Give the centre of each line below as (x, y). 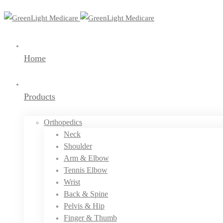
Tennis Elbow (86, 170)
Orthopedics (63, 122)
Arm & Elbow (86, 158)
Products (40, 97)
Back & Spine (86, 194)
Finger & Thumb (90, 218)
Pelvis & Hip (84, 206)
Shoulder (78, 146)
